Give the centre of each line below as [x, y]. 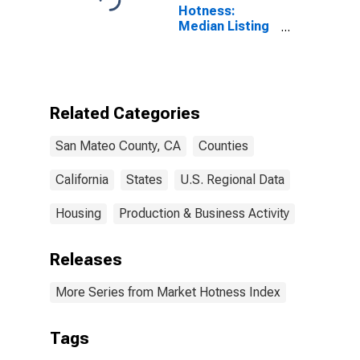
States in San [220, 72]
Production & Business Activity [204, 213]
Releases [86, 260]
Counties [223, 146]
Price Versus [218, 41]
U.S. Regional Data [232, 180]
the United [211, 57]
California [82, 180]
